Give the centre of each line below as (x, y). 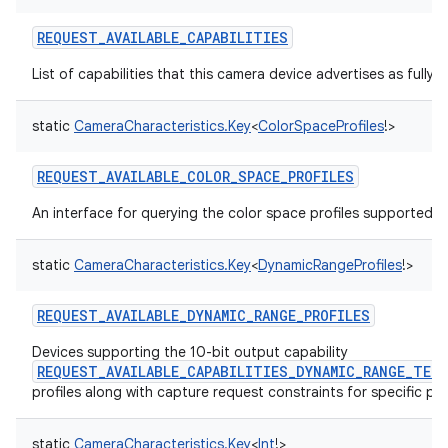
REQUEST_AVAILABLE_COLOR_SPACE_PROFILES (195, 176)
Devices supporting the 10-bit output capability (190, 352)
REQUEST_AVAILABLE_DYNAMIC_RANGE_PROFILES (203, 315)
